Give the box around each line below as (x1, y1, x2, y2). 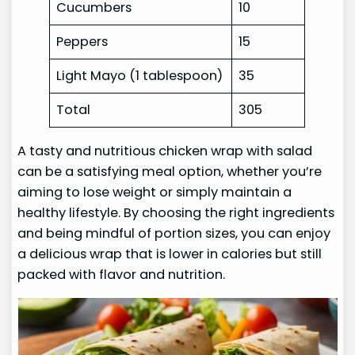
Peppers (56, 32, 109, 52)
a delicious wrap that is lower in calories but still (17, 244, 323, 263)
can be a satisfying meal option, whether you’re (17, 162, 323, 181)
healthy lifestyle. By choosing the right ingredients (17, 203, 335, 222)
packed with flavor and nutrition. (17, 265, 226, 284)
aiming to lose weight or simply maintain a (17, 182, 292, 201)
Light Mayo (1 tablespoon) (56, 67, 223, 86)
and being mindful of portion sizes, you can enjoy (17, 223, 331, 242)
